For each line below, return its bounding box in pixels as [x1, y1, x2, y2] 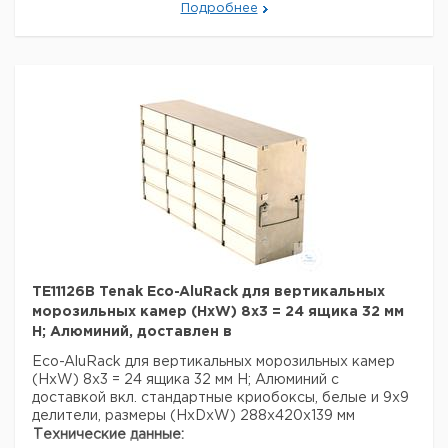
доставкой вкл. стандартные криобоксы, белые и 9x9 [32, 392, 409, 404]
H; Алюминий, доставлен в [32, 326, 232, 338]
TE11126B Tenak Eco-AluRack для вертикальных [32, 286, 385, 298]
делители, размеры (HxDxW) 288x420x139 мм [32, 410, 355, 422]
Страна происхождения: [33, 9, 203, 21]
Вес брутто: [33, 29, 119, 41]
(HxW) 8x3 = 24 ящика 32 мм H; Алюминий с [32, 374, 339, 386]
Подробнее [180, 3, 258, 14]
